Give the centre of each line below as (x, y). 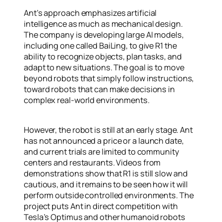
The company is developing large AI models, (104, 34)
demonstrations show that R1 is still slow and (106, 173)
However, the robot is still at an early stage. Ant (108, 130)
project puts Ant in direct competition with (101, 206)
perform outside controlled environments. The (109, 195)
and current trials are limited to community (102, 152)
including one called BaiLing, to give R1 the (100, 45)
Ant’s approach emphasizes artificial (90, 13)
